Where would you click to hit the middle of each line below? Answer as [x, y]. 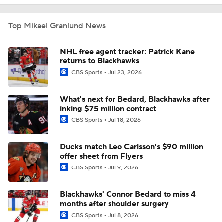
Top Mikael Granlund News [57, 26]
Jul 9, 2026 [123, 167]
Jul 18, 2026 [124, 120]
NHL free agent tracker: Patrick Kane [127, 51]
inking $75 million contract [108, 108]
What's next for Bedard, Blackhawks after [135, 99]
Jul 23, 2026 [125, 72]
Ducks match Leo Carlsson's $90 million [132, 146]
